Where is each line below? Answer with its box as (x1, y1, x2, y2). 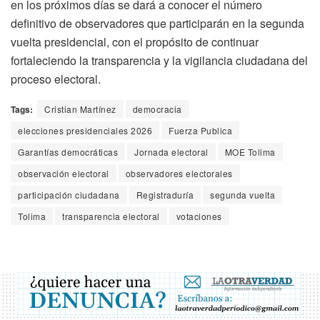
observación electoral (18, 166, 109, 179)
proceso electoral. (11, 70, 101, 87)
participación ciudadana (18, 188, 120, 201)
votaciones (176, 209, 222, 222)
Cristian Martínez (44, 102, 116, 115)
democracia (132, 102, 182, 115)
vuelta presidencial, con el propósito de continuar (11, 33, 259, 50)
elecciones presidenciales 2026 (18, 124, 152, 136)
